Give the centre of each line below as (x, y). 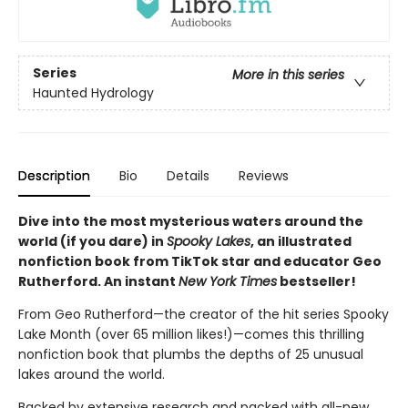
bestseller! (316, 282)
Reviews (264, 176)
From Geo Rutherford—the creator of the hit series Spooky (204, 315)
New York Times (228, 282)
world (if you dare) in (92, 242)
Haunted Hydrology (93, 92)
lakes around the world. (92, 375)
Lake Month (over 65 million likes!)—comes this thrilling (191, 335)
